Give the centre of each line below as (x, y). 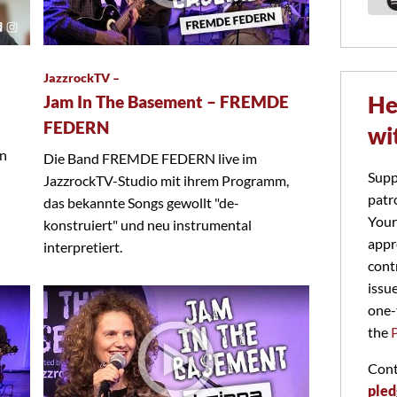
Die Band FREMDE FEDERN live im (150, 158)
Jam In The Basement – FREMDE (166, 101)
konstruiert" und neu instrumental (148, 224)
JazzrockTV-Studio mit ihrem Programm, (166, 180)
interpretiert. (83, 246)
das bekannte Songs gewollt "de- (141, 202)
